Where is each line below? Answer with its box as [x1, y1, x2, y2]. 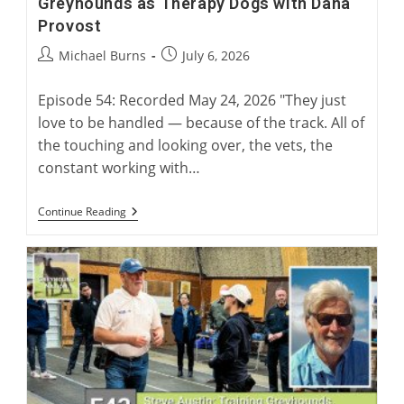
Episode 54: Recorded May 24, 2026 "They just [38, 90, 347, 111]
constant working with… [38, 158, 201, 179]
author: [37, 65, 82, 83]
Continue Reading [38, 204, 127, 220]
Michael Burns [59, 47, 147, 65]
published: [161, 65, 226, 83]
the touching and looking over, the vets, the [38, 135, 334, 156]
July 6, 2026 [182, 47, 251, 65]
